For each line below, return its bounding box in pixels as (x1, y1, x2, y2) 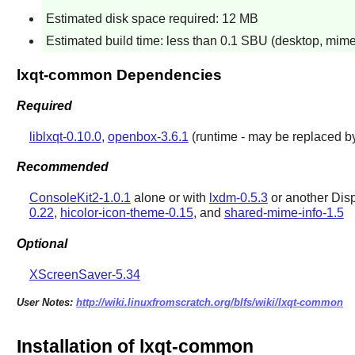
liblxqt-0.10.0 (29, 129, 101, 143)
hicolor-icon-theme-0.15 (59, 206, 193, 220)
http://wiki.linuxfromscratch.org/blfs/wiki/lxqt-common (75, 296, 343, 308)
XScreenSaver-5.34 (29, 267, 140, 281)
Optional (16, 236, 67, 250)
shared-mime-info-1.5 (223, 206, 344, 220)
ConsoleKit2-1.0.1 (29, 191, 131, 205)
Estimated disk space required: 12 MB (45, 11, 258, 25)
